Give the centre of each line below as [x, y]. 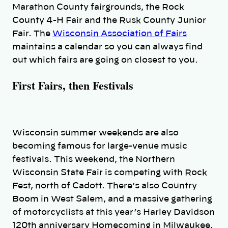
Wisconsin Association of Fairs [120, 34]
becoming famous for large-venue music [100, 146]
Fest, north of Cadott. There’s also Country [105, 186]
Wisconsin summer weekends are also [95, 133]
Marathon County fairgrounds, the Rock [98, 7]
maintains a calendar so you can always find [107, 47]
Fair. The [32, 34]
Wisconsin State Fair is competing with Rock [110, 172]
